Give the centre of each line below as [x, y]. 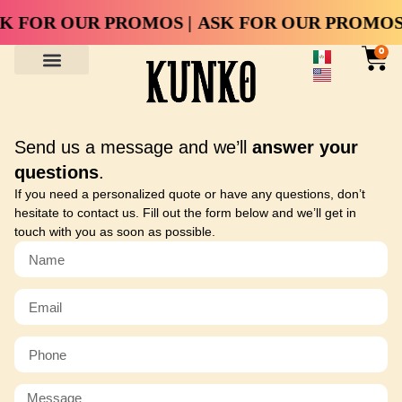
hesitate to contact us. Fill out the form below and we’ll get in [185, 213]
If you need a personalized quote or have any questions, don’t [190, 194]
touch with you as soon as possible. [115, 232]
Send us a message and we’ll [133, 147]
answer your [305, 147]
